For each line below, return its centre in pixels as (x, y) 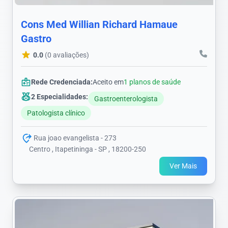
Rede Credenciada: (62, 82)
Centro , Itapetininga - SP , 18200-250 (88, 149)
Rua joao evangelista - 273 (74, 138)
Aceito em (108, 82)
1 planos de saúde (152, 82)
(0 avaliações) (67, 55)
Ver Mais (183, 166)
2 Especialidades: (60, 96)
